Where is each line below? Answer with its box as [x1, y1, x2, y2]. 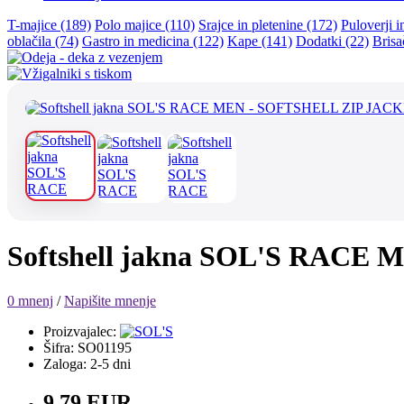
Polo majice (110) [95, 17, 195, 32]
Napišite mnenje [64, 292, 156, 308]
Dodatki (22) [296, 33, 369, 49]
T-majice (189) [7, 17, 91, 32]
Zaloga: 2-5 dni [43, 355, 131, 372]
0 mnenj [7, 292, 53, 308]
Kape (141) [227, 33, 292, 49]
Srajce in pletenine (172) [198, 17, 337, 32]
